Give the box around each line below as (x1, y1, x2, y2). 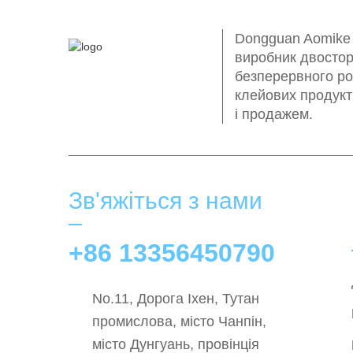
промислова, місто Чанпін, (92, 314, 266, 329)
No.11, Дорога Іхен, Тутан (92, 291, 259, 307)
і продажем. (235, 106, 313, 122)
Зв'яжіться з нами (69, 188, 262, 214)
